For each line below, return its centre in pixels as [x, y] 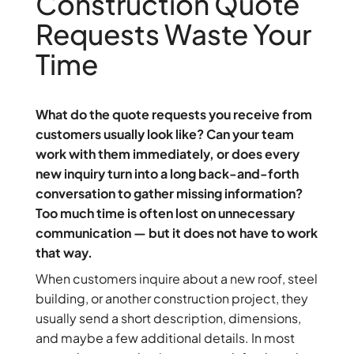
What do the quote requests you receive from [173, 115]
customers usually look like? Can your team [164, 134]
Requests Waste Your [173, 34]
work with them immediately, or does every [167, 154]
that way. [66, 253]
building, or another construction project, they [171, 299]
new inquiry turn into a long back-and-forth [167, 174]
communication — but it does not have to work [176, 233]
